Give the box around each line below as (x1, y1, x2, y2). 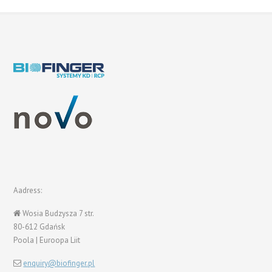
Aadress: (13, 185, 42, 195)
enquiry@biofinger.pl (23, 258, 95, 268)
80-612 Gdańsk (13, 222, 66, 232)
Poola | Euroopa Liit (13, 235, 81, 245)
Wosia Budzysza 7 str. (21, 208, 95, 219)
